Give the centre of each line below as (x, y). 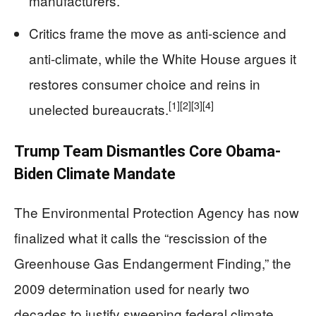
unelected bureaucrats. (99, 109)
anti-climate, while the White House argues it (163, 58)
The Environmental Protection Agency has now (157, 212)
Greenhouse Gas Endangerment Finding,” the (153, 262)
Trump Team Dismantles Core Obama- (147, 151)
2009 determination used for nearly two (132, 288)
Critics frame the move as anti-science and (158, 32)
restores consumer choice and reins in (145, 83)
